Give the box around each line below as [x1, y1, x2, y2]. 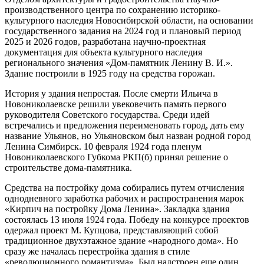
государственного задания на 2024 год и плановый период [5, 25, 241, 36]
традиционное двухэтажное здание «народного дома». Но [5, 235, 238, 246]
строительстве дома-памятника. [5, 162, 132, 173]
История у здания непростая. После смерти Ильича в [5, 88, 218, 98]
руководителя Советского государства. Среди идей [5, 109, 210, 120]
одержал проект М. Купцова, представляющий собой [5, 225, 219, 235]
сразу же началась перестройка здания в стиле [5, 246, 190, 256]
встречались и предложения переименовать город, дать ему [5, 120, 245, 130]
